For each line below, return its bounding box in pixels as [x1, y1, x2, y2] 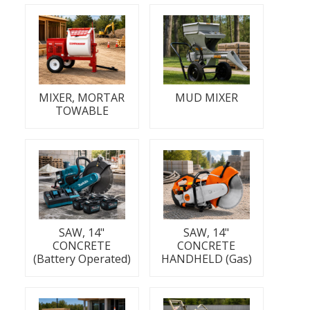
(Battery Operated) [33, 251, 131, 266]
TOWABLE [55, 103, 109, 118]
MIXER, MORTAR [39, 90, 125, 105]
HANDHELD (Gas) [161, 251, 252, 266]
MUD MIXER [174, 90, 238, 105]
